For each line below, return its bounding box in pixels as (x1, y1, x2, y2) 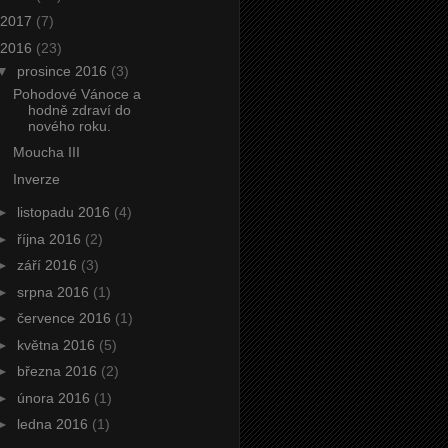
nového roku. (27, 117, 111, 134)
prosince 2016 (16, 62, 111, 79)
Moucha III (12, 144, 80, 161)
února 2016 (16, 389, 94, 406)
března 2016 (16, 363, 101, 380)
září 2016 (16, 257, 81, 274)
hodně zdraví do (27, 101, 131, 118)
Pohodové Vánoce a (12, 85, 141, 102)
